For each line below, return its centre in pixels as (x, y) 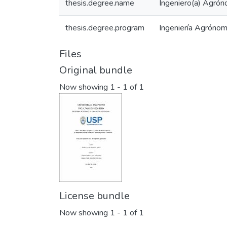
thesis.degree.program (105, 28)
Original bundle (96, 70)
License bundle (94, 196)
